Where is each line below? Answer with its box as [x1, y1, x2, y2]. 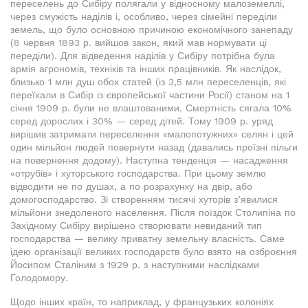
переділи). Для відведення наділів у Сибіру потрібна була [10, 50, 275, 61]
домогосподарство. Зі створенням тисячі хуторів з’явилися [10, 194, 278, 205]
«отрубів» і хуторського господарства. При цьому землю [10, 168, 266, 179]
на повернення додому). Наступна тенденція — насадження [10, 155, 288, 166]
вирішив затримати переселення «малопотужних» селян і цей [10, 129, 294, 140]
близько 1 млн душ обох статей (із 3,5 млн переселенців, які [10, 76, 286, 87]
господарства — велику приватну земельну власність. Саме [10, 233, 285, 244]
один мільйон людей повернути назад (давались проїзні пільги [10, 142, 298, 153]
